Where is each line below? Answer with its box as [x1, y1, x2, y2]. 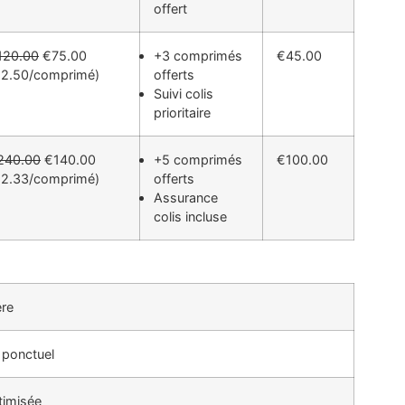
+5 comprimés [154, 152, 242, 168]
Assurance [154, 190, 218, 206]
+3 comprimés [154, 48, 242, 64]
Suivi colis [154, 86, 213, 102]
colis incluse [154, 209, 227, 225]
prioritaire [154, 105, 211, 121]
